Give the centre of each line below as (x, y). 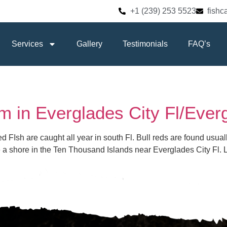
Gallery (89, 44)
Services (27, 44)
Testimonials (145, 44)
